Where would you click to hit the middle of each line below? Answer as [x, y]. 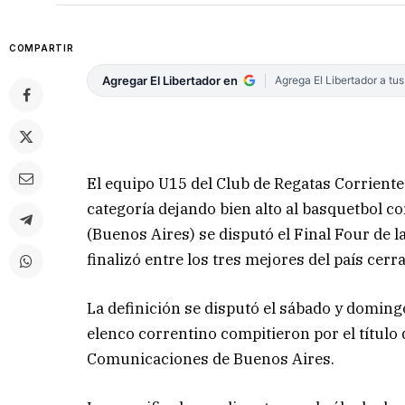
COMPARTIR [42, 48]
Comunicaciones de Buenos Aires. [211, 358]
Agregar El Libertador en [170, 81]
